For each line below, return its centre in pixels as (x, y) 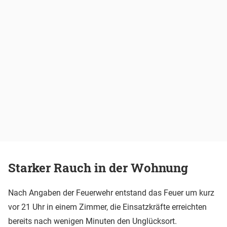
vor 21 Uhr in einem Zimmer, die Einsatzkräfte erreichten (107, 207)
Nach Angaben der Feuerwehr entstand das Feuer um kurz (111, 193)
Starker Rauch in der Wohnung (98, 168)
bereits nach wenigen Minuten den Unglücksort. (92, 221)
